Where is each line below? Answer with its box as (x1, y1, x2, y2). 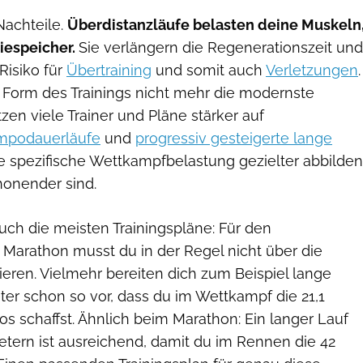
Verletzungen (266, 61, 358, 79)
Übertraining (66, 61, 152, 79)
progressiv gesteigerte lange (135, 129, 332, 147)
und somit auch (152, 61, 266, 79)
